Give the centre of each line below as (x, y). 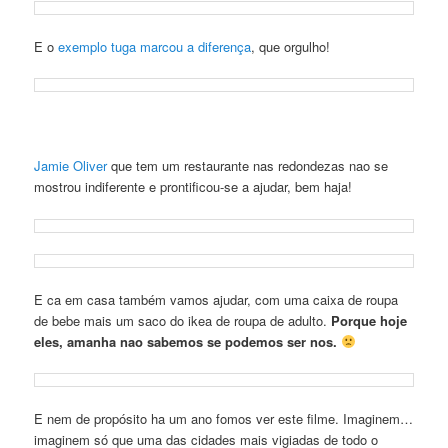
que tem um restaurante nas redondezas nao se (248, 166)
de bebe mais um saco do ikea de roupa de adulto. (183, 320)
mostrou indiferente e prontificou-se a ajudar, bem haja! (193, 187)
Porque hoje (369, 320)
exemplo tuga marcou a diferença (155, 47)
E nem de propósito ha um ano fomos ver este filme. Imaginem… (224, 419)
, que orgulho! (291, 47)
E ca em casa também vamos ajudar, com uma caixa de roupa (216, 299)
